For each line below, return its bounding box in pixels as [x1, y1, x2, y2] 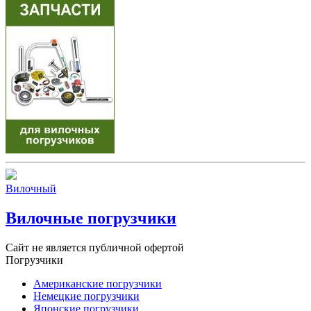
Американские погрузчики [33, 277, 162, 289]
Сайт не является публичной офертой [6, 241, 184, 253]
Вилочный [6, 182, 56, 194]
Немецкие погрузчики [33, 289, 140, 302]
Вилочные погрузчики [6, 208, 176, 227]
